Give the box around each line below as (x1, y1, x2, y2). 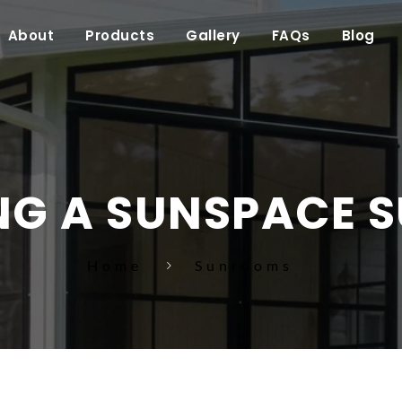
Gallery (186, 25, 240, 45)
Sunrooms (194, 257, 293, 275)
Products (85, 25, 155, 45)
